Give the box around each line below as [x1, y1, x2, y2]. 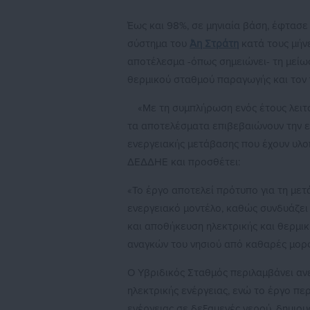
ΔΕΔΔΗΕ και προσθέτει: [127, 156, 240, 169]
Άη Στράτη [190, 37, 239, 51]
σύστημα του [127, 37, 190, 51]
